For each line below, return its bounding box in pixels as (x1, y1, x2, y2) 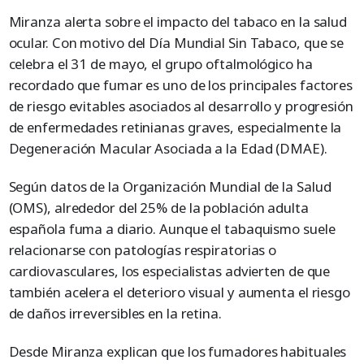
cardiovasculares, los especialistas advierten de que (8, 261, 331, 280)
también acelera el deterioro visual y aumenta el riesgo (8, 282, 350, 301)
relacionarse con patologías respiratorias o (8, 240, 277, 259)
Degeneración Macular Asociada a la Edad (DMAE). (8, 138, 327, 158)
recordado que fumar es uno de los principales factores (8, 75, 353, 94)
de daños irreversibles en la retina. (8, 303, 222, 323)
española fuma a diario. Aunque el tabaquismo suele (8, 219, 336, 238)
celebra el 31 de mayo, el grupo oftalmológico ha (8, 54, 313, 73)
